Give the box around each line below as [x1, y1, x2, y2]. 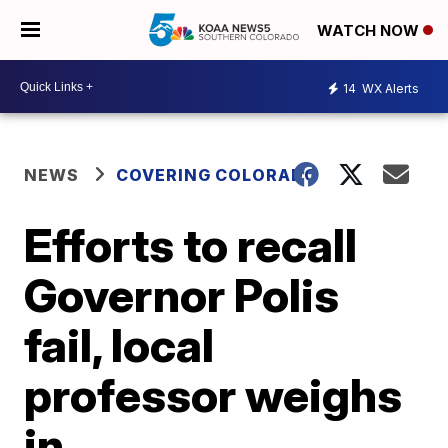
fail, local [24, 317, 215, 373]
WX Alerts [359, 80, 419, 96]
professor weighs [24, 367, 403, 423]
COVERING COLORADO [116, 165, 319, 185]
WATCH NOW [317, 21, 423, 41]
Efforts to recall [24, 217, 358, 273]
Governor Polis [24, 267, 340, 323]
